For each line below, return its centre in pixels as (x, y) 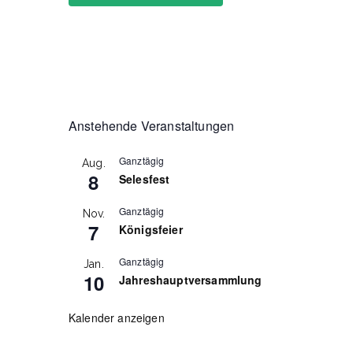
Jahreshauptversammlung (191, 280)
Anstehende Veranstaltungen (152, 126)
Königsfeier (151, 230)
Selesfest (145, 179)
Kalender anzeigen (117, 318)
